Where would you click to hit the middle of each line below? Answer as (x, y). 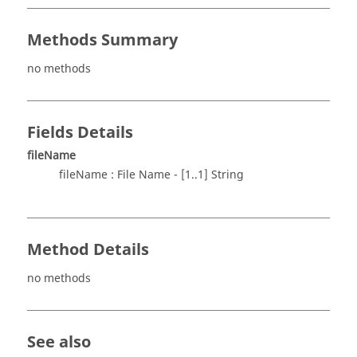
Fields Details (80, 133)
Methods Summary (102, 40)
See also (59, 342)
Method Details (88, 250)
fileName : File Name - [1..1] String (151, 175)
